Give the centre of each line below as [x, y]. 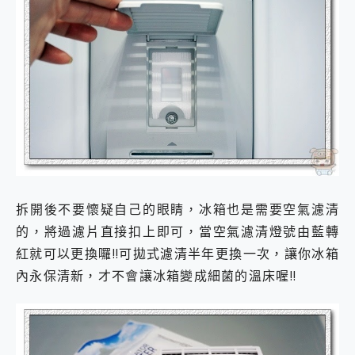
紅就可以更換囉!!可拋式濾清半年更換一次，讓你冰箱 [177, 254]
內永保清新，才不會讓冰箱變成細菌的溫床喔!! [157, 276]
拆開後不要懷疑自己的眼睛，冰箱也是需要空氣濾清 [177, 210]
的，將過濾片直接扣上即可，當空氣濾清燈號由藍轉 [177, 232]
